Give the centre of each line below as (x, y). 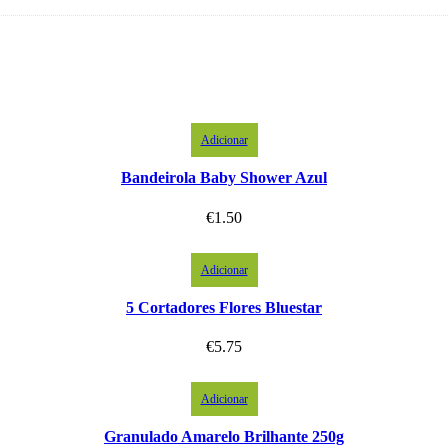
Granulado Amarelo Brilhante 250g (224, 437)
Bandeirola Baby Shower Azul (224, 178)
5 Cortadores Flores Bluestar (224, 307)
